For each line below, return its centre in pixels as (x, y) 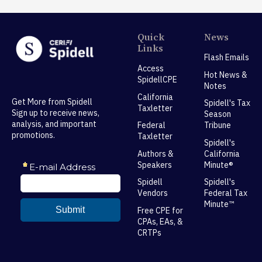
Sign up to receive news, (56, 113)
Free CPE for (160, 210)
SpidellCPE (157, 80)
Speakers (154, 165)
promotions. (33, 135)
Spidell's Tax (227, 103)
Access (150, 68)
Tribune (217, 125)
